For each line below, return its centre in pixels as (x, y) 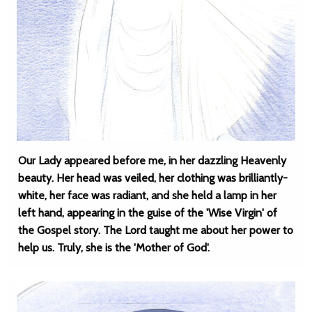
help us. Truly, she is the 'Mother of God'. (114, 248)
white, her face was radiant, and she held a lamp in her (147, 195)
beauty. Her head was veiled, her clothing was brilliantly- (153, 178)
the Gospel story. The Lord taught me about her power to (156, 230)
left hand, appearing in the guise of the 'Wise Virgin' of (148, 213)
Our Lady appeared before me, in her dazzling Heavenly (152, 161)
